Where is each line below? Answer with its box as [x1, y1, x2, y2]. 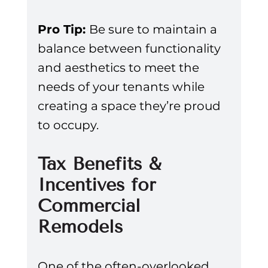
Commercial [37, 195, 147, 217]
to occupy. [37, 118, 99, 133]
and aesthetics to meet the [37, 60, 202, 75]
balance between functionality [37, 41, 224, 56]
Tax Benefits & [37, 153, 167, 175]
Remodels [37, 216, 123, 238]
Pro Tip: [37, 22, 89, 37]
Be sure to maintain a [89, 22, 220, 37]
